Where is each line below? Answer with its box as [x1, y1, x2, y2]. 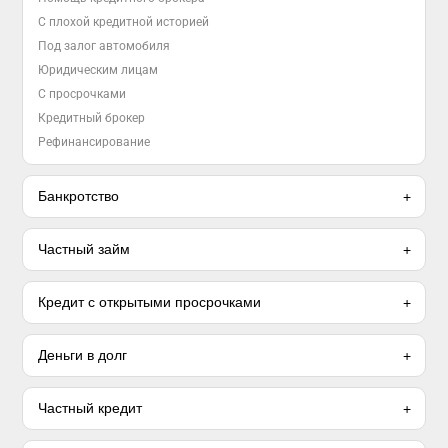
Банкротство [38, 188, 120, 205]
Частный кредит [38, 400, 143, 417]
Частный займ [38, 241, 131, 258]
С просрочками [38, 87, 127, 102]
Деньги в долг [38, 347, 128, 364]
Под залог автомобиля [38, 39, 171, 54]
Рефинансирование [38, 135, 151, 150]
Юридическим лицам [38, 63, 159, 78]
